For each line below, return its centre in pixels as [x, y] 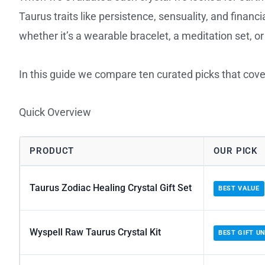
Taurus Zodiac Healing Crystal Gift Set [111, 188]
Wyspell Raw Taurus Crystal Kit [95, 232]
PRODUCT [52, 151]
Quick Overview [55, 112]
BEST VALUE [239, 189]
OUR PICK [236, 151]
